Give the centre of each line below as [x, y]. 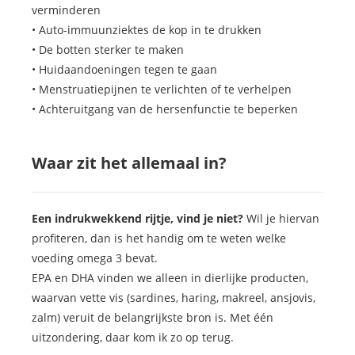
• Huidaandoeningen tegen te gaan [124, 70]
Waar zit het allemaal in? [129, 163]
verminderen [66, 10]
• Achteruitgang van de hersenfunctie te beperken [165, 109]
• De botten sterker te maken [108, 50]
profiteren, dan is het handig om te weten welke [159, 239]
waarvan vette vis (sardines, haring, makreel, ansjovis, [174, 298]
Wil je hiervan [281, 219]
